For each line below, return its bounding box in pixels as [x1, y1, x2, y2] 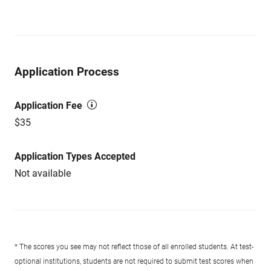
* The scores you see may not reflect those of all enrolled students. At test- [15, 243, 253, 251]
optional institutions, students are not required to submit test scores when [15, 257, 253, 266]
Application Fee [15, 100, 82, 111]
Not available [15, 168, 71, 179]
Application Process [15, 65, 119, 79]
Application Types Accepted [15, 151, 135, 162]
